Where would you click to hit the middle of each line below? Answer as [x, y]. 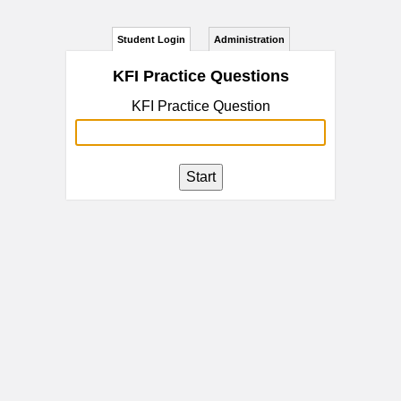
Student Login [151, 39]
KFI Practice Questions [200, 76]
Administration [249, 39]
